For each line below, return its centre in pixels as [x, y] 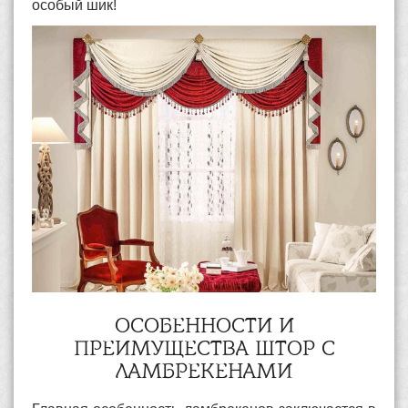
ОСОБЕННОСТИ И [204, 327]
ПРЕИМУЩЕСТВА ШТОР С [204, 350]
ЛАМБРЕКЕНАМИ [204, 373]
